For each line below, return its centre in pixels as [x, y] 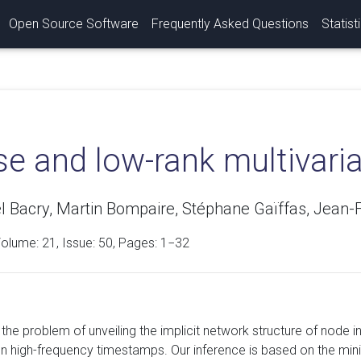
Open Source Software [74, 23]
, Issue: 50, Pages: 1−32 [122, 243]
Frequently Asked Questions [230, 23]
